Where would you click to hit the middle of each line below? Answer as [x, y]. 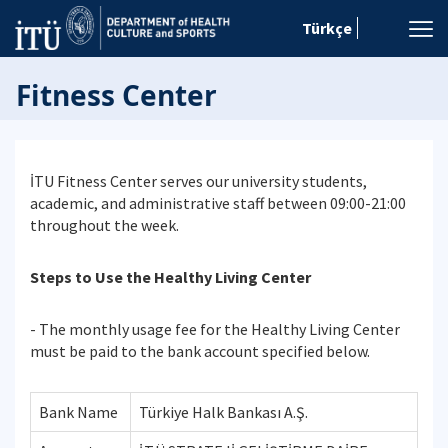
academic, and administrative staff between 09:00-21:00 [218, 203]
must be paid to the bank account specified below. [200, 351]
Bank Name [78, 412]
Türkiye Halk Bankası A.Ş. [223, 412]
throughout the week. [104, 225]
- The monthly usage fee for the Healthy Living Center [215, 329]
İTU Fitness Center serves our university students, [198, 181]
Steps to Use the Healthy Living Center [170, 277]
